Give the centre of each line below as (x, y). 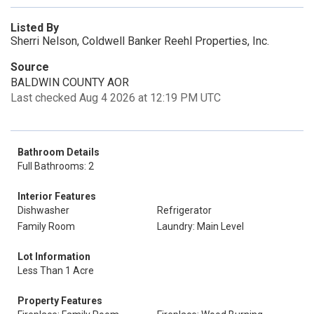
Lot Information (54, 257)
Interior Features (57, 196)
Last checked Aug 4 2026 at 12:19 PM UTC (116, 98)
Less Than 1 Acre (56, 271)
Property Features (60, 301)
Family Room (46, 226)
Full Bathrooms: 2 (56, 166)
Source (30, 67)
